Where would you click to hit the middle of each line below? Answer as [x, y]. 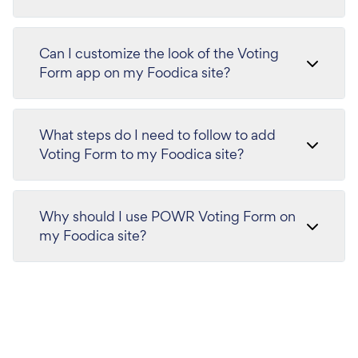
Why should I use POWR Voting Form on [167, 216]
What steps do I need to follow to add [157, 135]
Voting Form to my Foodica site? [141, 154]
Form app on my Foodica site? [135, 72]
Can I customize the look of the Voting [159, 53]
